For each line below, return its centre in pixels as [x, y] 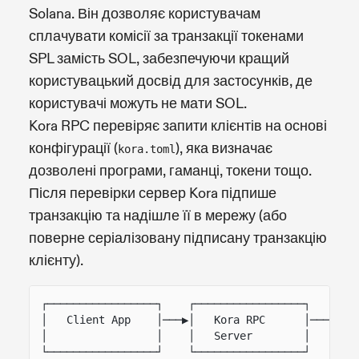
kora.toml [147, 149]
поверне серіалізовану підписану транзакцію [178, 238]
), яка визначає [224, 148]
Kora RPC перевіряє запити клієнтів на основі [178, 126]
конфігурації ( [73, 148]
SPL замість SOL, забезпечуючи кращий [159, 58]
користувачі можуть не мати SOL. [138, 103]
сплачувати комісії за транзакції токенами [166, 36]
